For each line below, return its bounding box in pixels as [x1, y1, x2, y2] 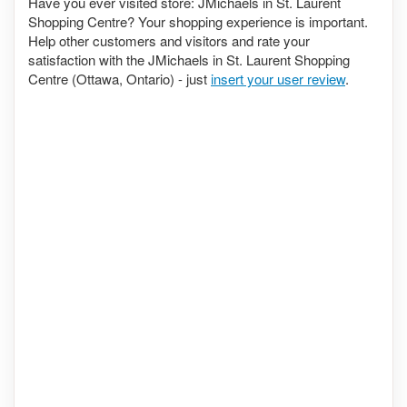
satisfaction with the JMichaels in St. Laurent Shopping [28, 49, 350, 69]
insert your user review [211, 68, 345, 88]
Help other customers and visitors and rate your [28, 30, 310, 50]
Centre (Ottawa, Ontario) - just [28, 68, 211, 88]
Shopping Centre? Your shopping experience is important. [28, 11, 368, 31]
